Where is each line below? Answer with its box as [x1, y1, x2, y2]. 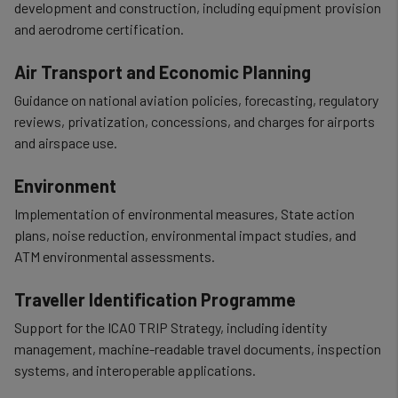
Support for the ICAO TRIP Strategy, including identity [14, 319, 327, 336]
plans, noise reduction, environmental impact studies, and [14, 227, 356, 243]
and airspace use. [14, 134, 117, 151]
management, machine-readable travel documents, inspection [14, 340, 381, 357]
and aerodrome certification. [14, 20, 184, 37]
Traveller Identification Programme [14, 289, 296, 310]
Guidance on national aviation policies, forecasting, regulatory [14, 92, 378, 108]
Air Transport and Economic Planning [14, 61, 311, 83]
